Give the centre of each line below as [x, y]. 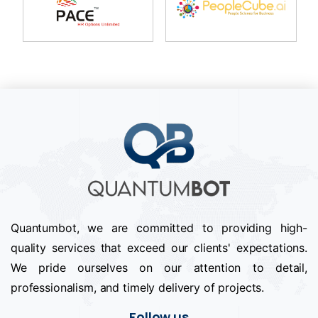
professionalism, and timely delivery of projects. [138, 287]
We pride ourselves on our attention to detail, [159, 267]
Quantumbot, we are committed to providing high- [159, 227]
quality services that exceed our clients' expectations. [159, 247]
